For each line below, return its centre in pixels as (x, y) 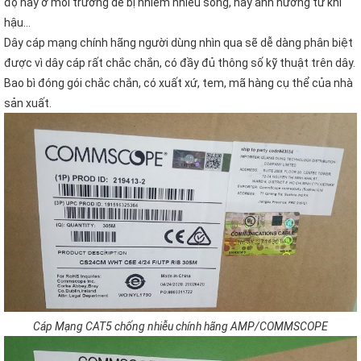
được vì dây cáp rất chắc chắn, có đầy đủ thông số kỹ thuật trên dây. (180, 63)
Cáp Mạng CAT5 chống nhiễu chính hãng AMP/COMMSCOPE (180, 327)
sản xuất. (28, 103)
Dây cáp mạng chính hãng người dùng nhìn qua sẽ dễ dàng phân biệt (178, 43)
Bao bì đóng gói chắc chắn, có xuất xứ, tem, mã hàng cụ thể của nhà (178, 83)
